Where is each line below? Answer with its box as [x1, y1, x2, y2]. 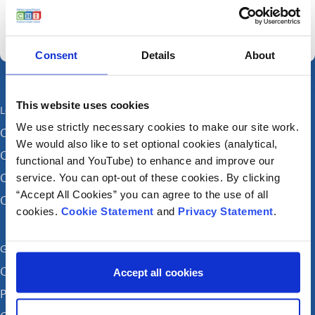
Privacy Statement [178, 205, 274, 217]
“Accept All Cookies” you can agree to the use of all [16, 188, 268, 200]
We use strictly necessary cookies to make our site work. [16, 120, 299, 133]
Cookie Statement [60, 205, 154, 217]
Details [141, 49, 176, 60]
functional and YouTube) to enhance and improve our [16, 154, 274, 167]
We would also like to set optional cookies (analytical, [16, 137, 278, 150]
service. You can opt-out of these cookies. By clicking [16, 171, 280, 184]
